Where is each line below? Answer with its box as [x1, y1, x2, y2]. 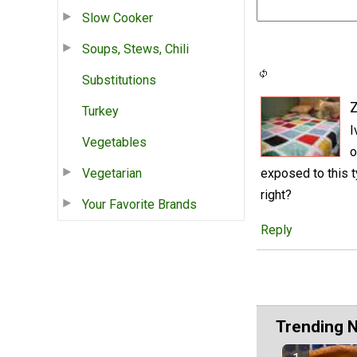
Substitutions [82, 72, 156, 88]
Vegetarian [82, 165, 142, 181]
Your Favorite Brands [82, 196, 197, 212]
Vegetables [82, 134, 147, 150]
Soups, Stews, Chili [82, 41, 189, 57]
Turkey [82, 103, 119, 119]
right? [261, 187, 292, 203]
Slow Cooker [82, 10, 153, 25]
